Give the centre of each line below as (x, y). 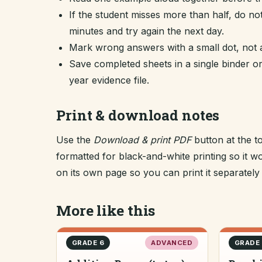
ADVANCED (172, 243)
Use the (75, 140)
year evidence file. (109, 80)
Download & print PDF (142, 140)
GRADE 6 (88, 243)
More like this (106, 210)
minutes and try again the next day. (146, 31)
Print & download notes (138, 115)
